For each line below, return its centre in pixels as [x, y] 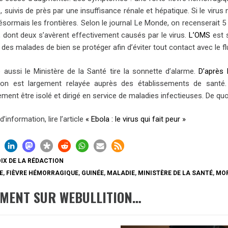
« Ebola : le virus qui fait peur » [136, 119]
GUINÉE [93, 173]
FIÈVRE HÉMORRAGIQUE [42, 173]
